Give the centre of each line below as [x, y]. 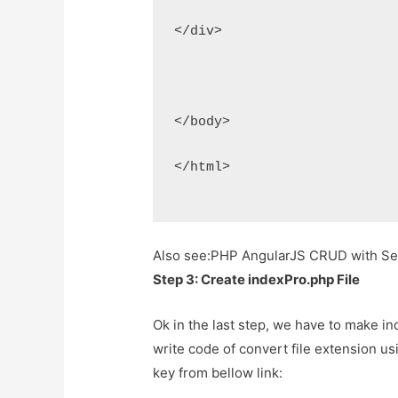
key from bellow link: [218, 373]
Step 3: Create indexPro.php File [257, 280]
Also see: [182, 256]
